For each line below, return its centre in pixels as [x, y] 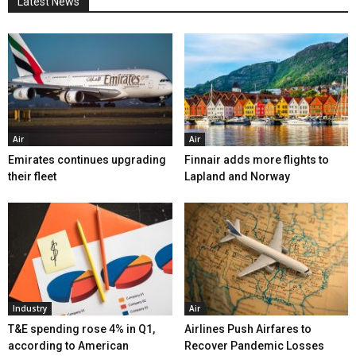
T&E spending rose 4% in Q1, [81, 329]
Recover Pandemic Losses [254, 346]
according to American [68, 346]
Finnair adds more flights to [256, 160]
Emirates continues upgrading [87, 160]
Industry [30, 309]
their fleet [32, 177]
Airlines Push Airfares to [248, 329]
